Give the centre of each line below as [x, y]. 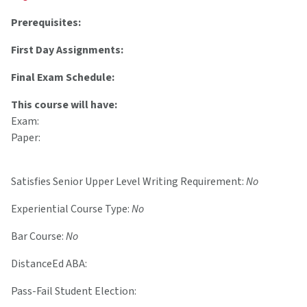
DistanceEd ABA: [49, 264]
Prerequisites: [47, 23]
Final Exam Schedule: [63, 78]
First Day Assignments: [67, 50]
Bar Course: [38, 237]
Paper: [26, 138]
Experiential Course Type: [71, 209]
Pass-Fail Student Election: [74, 292]
